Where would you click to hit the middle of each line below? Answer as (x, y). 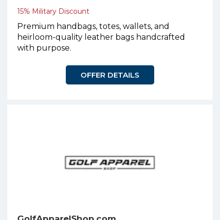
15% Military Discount (53, 12)
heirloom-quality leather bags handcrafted (101, 37)
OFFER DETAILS (110, 75)
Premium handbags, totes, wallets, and (93, 27)
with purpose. (44, 48)
